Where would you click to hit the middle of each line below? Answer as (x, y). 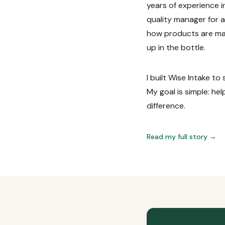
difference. (166, 106)
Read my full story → (182, 137)
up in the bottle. (176, 47)
